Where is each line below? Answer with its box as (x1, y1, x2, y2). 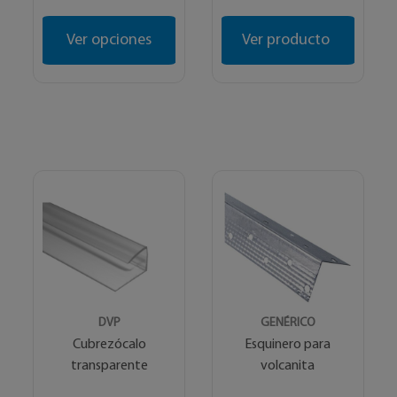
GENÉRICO (260, 315, 315, 330)
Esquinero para (245, 337, 331, 352)
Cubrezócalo (72, 337, 146, 352)
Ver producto (242, 31, 334, 49)
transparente (70, 358, 148, 373)
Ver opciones (66, 31, 152, 49)
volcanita (261, 358, 315, 373)
